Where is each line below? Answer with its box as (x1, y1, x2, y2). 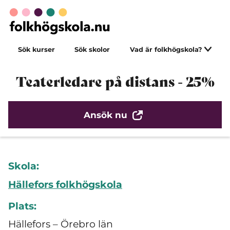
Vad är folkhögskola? (129, 46, 204, 53)
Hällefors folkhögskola (8, 178, 122, 190)
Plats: (8, 200, 36, 212)
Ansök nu (84, 109, 128, 120)
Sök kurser (18, 46, 55, 53)
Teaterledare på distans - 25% (15, 73, 215, 90)
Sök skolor (74, 46, 110, 53)
